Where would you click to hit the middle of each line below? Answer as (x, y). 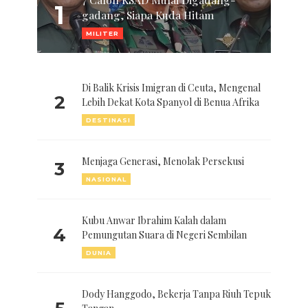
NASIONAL (106, 179)
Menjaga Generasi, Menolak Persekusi (163, 162)
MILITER (102, 34)
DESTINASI (108, 120)
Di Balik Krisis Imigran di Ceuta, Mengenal (171, 88)
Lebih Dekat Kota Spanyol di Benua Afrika (170, 102)
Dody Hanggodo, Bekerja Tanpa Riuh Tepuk (176, 294)
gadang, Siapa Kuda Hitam (148, 15)
